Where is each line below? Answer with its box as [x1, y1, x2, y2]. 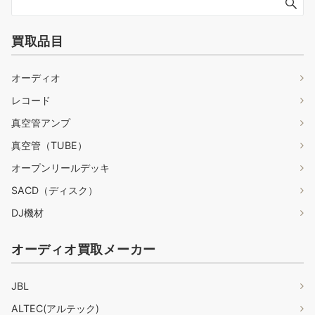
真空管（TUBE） [11, 139, 87, 152]
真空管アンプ [11, 117, 70, 129]
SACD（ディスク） [11, 184, 98, 197]
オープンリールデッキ [11, 162, 110, 174]
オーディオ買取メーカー [11, 241, 157, 257]
